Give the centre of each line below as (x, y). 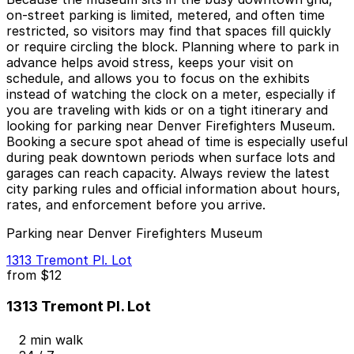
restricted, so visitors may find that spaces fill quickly (169, 31)
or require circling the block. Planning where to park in (173, 47)
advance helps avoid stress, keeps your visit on (150, 63)
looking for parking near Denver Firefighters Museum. (171, 126)
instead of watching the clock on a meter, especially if (171, 94)
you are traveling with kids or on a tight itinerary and (167, 110)
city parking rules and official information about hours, (173, 189)
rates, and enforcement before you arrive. (136, 205)
